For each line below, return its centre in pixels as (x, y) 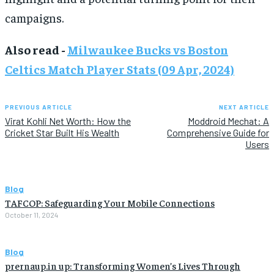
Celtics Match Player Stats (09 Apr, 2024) (120, 68)
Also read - (36, 49)
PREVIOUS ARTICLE (39, 107)
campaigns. (34, 17)
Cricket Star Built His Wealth (62, 132)
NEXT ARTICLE (244, 107)
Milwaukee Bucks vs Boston (148, 49)
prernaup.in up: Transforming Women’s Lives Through (123, 265)
